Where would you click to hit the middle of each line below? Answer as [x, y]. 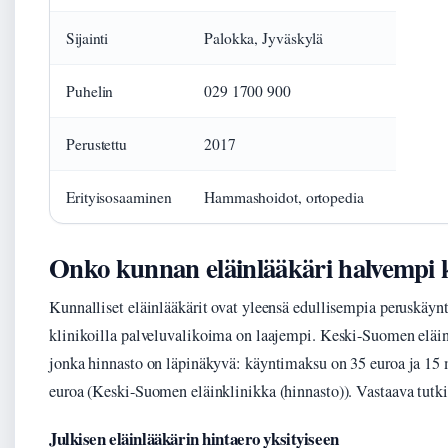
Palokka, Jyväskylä [264, 38]
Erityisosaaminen [119, 197]
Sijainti [87, 38]
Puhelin [90, 91]
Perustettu [96, 144]
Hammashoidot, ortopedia [284, 197]
